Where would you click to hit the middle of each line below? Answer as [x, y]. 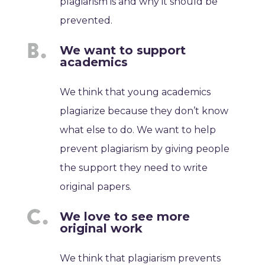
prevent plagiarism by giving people [145, 149]
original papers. [96, 187]
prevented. [86, 21]
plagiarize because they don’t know [144, 111]
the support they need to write [134, 168]
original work [101, 229]
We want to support [123, 51]
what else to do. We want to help [138, 130]
